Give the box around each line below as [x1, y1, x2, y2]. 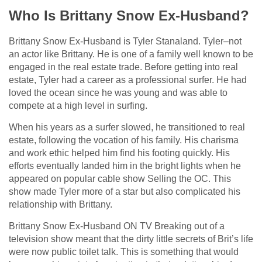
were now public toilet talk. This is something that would [9, 246, 239, 257]
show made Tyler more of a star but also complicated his [9, 186, 240, 196]
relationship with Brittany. [9, 199, 112, 209]
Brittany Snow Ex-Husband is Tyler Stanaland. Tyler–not [9, 36, 242, 46]
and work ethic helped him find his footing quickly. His [9, 147, 230, 158]
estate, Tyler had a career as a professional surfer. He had [9, 74, 247, 85]
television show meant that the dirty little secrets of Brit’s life [9, 233, 253, 244]
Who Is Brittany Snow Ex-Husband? [9, 7, 249, 23]
